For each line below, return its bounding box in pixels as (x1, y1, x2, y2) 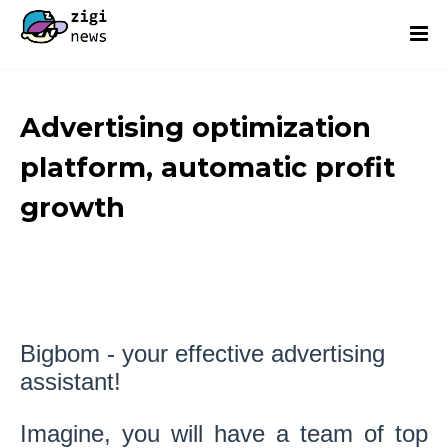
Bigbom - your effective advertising (20, 340, 385, 367)
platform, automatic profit (20, 151, 395, 184)
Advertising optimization (20, 111, 371, 144)
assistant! (20, 368, 121, 395)
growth (20, 191, 125, 224)
